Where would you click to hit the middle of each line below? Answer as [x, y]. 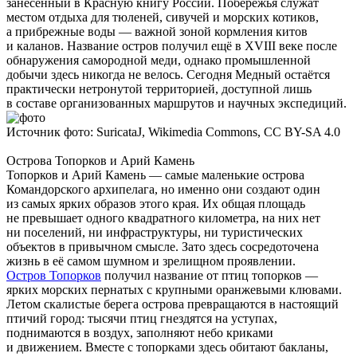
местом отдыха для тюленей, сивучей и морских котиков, [163, 18]
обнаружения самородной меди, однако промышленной [159, 61]
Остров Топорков [54, 276]
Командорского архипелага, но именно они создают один [163, 190]
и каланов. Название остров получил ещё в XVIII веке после [172, 46]
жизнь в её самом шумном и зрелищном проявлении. [151, 261]
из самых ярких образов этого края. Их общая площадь [156, 204]
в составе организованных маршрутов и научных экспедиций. [177, 104]
